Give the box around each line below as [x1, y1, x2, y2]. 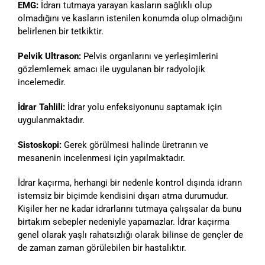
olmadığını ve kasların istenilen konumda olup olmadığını [18, 13, 243, 24]
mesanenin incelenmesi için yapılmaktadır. [18, 153, 185, 164]
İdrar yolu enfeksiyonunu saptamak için [67, 102, 222, 113]
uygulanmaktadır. [18, 115, 85, 126]
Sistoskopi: [18, 140, 64, 151]
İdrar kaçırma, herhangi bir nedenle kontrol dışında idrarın [18, 177, 242, 189]
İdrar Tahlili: [18, 102, 67, 113]
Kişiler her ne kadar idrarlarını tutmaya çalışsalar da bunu [18, 203, 241, 215]
